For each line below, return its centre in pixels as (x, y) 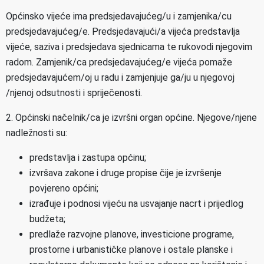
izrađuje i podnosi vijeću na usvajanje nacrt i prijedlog (136, 204)
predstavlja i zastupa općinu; (88, 158)
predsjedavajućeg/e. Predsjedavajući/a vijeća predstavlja (123, 32)
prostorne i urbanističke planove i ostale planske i (131, 250)
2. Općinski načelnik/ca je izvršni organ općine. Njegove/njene (131, 118)
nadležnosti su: (37, 133)
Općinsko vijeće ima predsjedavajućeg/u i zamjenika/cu (119, 16)
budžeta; (47, 219)
